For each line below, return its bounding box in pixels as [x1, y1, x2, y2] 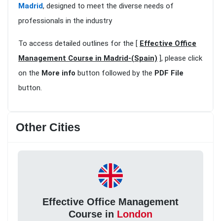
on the [18, 69, 41, 78]
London [117, 208, 152, 220]
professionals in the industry [18, 16, 112, 26]
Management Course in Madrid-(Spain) [18, 54, 157, 63]
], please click [157, 54, 202, 63]
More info [41, 69, 75, 78]
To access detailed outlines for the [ [18, 39, 140, 48]
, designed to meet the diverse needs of [43, 1, 174, 11]
